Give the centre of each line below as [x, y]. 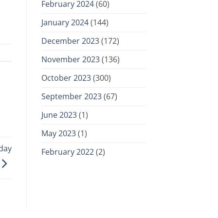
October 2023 [66, 78]
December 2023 [70, 41]
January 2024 [65, 22]
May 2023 [58, 133]
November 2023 [70, 59]
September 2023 [71, 96]
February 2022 [67, 152]
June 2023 [59, 115]
